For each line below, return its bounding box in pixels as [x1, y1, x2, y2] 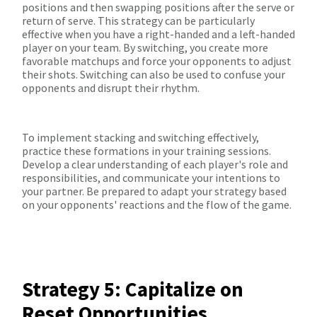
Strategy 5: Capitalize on [22, 276, 243, 303]
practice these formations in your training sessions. [22, 144, 271, 158]
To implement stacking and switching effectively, [22, 130, 259, 145]
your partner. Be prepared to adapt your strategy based [22, 184, 287, 199]
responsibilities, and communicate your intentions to [22, 171, 280, 185]
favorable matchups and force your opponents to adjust [22, 54, 292, 69]
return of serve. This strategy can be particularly [22, 13, 255, 28]
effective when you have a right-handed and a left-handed [22, 27, 295, 42]
